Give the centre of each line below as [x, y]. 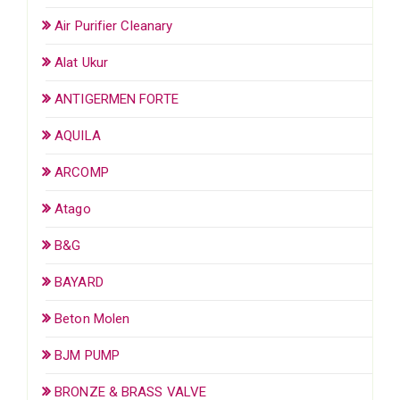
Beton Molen [92, 318]
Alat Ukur [82, 62]
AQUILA [78, 135]
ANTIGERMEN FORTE [117, 99]
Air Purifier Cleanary [114, 25]
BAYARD [79, 282]
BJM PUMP [87, 355]
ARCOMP [82, 172]
